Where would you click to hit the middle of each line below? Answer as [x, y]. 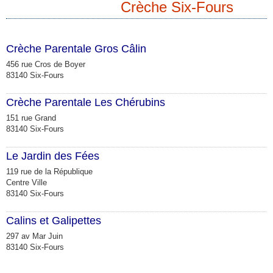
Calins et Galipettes [54, 220]
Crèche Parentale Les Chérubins [86, 102]
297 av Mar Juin [34, 236]
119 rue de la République [49, 171]
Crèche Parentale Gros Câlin [76, 48]
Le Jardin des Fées [53, 156]
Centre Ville [27, 182]
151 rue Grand [31, 118]
